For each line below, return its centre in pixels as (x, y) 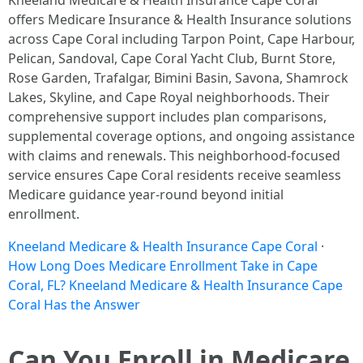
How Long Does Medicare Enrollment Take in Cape (163, 266)
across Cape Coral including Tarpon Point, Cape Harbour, (181, 39)
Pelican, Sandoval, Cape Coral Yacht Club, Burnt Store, (172, 58)
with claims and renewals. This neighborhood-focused (174, 156)
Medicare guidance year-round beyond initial (146, 194)
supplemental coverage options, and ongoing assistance (181, 136)
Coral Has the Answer (74, 305)
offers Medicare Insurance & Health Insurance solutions (180, 19)
